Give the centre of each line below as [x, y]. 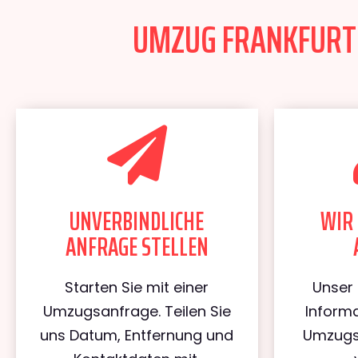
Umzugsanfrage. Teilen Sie [137, 311]
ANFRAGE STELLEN [137, 247]
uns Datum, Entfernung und [137, 335]
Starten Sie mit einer [137, 287]
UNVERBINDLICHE [137, 221]
